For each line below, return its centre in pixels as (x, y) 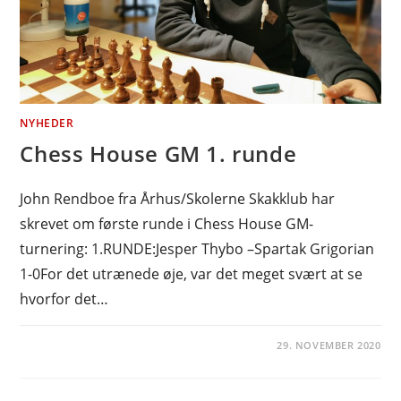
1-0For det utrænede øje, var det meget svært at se (192, 273)
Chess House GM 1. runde (158, 153)
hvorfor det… (64, 299)
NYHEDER (47, 123)
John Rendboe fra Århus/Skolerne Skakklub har (178, 198)
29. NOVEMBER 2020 (329, 345)
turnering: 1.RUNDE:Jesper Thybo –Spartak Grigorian (197, 248)
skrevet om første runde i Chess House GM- (167, 223)
